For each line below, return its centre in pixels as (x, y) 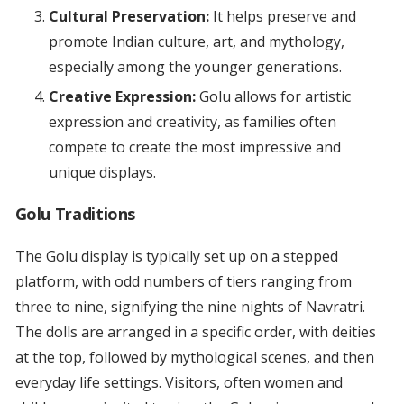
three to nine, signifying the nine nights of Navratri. (190, 307)
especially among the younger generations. (195, 67)
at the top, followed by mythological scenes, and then (194, 358)
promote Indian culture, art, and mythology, (196, 42)
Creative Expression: (122, 97)
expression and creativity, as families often (192, 122)
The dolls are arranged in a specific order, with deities (195, 332)
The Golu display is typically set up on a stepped (176, 257)
